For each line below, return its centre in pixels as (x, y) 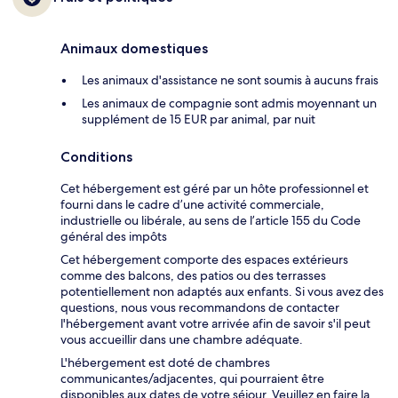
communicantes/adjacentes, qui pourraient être (192, 379)
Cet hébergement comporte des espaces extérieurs (204, 260)
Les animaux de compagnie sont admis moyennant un (229, 103)
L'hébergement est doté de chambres (165, 363)
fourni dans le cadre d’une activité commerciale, (192, 205)
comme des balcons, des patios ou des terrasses (193, 276)
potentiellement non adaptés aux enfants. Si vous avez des (222, 292)
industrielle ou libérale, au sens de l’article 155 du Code (211, 221)
